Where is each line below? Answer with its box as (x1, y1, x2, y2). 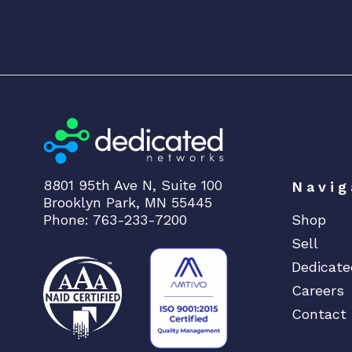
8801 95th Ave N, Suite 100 (43, 176, 223, 193)
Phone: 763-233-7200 (43, 211, 188, 228)
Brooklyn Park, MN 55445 (43, 193, 213, 211)
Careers (291, 282, 345, 299)
